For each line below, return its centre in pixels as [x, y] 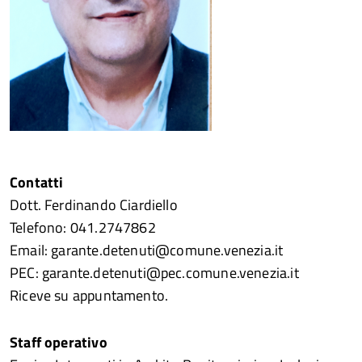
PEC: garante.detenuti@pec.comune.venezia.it [156, 273]
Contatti [37, 182]
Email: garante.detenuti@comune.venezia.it [147, 250]
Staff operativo [59, 342]
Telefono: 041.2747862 [83, 227]
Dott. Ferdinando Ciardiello [94, 205]
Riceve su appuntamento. [89, 295]
